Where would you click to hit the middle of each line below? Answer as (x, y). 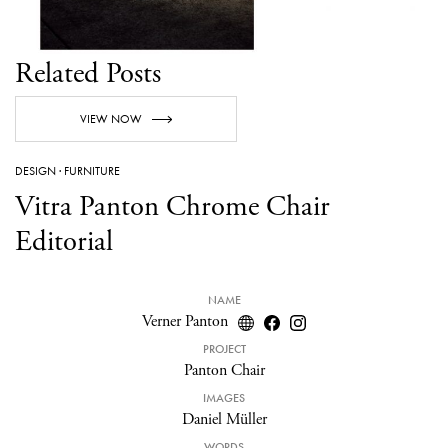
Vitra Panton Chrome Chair (172, 207)
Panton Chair (224, 371)
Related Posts (88, 74)
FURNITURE (92, 171)
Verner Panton (185, 322)
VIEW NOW (111, 119)
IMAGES (224, 398)
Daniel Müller (224, 420)
